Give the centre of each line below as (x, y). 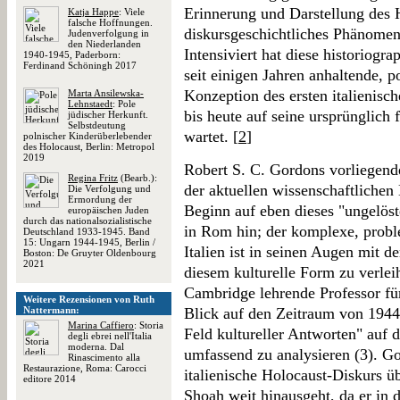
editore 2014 (50, 379)
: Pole (124, 104)
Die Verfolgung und (109, 188)
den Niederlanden (104, 44)
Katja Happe (93, 12)
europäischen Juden (108, 210)
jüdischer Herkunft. (108, 114)
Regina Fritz (93, 178)
